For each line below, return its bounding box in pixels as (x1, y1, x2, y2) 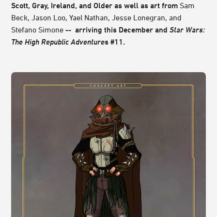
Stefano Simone (11, 25, 63, 34)
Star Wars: (170, 25, 205, 34)
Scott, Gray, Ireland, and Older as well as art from (11, 1, 180, 10)
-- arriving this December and (63, 25, 170, 34)
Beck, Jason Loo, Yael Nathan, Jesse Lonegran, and (11, 13, 182, 22)
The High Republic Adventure (11, 37, 105, 46)
